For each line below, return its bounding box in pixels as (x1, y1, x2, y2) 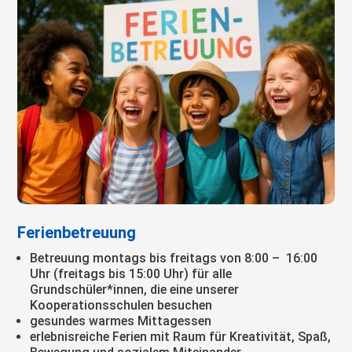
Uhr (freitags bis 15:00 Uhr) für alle (30, 266, 233, 281)
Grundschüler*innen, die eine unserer (30, 281, 240, 297)
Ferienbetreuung (17, 222, 137, 242)
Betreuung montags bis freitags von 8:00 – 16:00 (30, 250, 318, 266)
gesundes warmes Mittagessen (30, 313, 212, 328)
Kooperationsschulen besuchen (30, 297, 213, 313)
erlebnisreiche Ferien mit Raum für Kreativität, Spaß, (30, 328, 332, 344)
